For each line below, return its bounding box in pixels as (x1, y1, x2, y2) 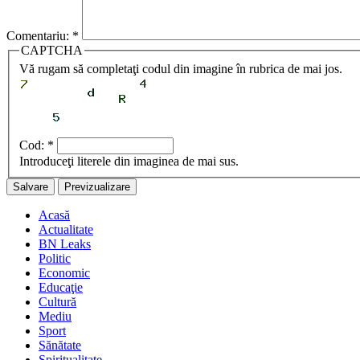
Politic (39, 252, 71, 266)
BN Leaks (39, 237, 91, 252)
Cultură (39, 295, 76, 309)
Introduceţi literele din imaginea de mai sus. (19, 154, 239, 169)
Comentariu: (6, 28, 72, 43)
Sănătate (39, 338, 81, 353)
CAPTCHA (21, 43, 83, 57)
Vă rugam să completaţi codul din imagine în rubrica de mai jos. (19, 62, 342, 76)
